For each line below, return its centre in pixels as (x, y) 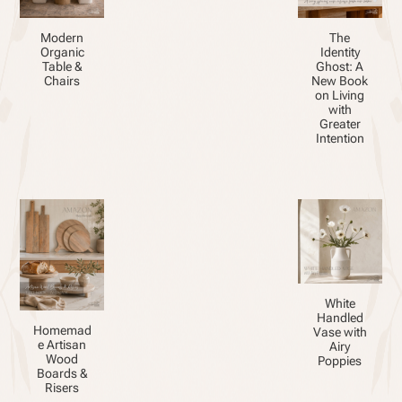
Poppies (340, 360)
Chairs (62, 80)
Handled (340, 317)
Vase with (340, 332)
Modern (62, 37)
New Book (340, 80)
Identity (340, 52)
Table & (62, 66)
